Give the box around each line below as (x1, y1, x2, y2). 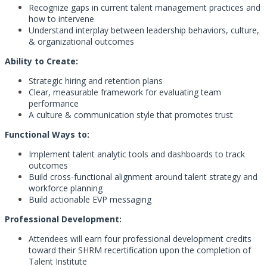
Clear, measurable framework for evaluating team (29, 86, 221, 98)
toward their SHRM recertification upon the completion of (29, 244, 251, 256)
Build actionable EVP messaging (29, 194, 151, 205)
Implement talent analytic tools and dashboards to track (29, 148, 245, 160)
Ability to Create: (5, 55, 78, 67)
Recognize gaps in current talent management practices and (29, 2, 260, 13)
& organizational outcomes (29, 36, 134, 47)
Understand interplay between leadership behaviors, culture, (29, 24, 259, 36)
